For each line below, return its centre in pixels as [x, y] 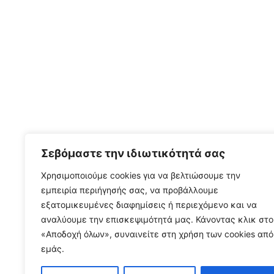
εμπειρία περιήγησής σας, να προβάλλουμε [130, 190]
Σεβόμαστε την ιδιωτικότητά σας [133, 153]
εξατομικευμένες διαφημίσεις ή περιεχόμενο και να [149, 205]
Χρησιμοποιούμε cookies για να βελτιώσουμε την [141, 175]
